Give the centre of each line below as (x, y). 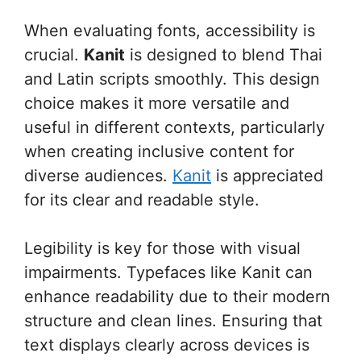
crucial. (54, 54)
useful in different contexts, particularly (174, 127)
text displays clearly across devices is (167, 344)
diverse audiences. (98, 175)
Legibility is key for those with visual (162, 248)
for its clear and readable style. (142, 199)
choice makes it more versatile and (157, 103)
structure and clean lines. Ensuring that (173, 320)
